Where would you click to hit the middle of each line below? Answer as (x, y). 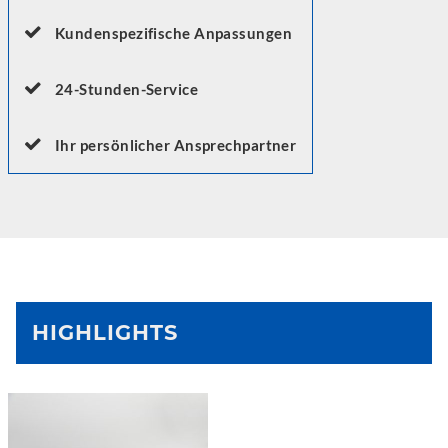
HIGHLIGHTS (105, 332)
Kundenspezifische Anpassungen (174, 33)
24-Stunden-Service (127, 89)
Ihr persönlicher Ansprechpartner (176, 145)
